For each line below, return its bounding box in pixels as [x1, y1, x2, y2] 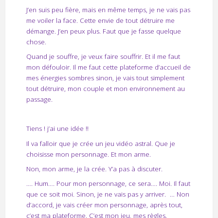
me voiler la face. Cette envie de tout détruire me [26, 16, 175, 25]
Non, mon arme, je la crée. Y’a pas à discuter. [26, 164, 163, 173]
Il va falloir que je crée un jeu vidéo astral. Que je [26, 139, 175, 148]
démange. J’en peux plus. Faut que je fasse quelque [26, 27, 181, 36]
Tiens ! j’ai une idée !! [26, 124, 89, 133]
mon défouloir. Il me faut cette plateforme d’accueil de [26, 63, 191, 72]
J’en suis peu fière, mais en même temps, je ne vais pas [26, 5, 190, 15]
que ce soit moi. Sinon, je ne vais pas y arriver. [26, 189, 166, 199]
